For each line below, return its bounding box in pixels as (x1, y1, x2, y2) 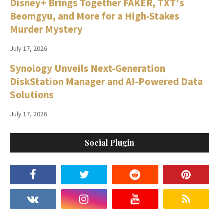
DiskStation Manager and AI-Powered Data (10, 74, 203, 88)
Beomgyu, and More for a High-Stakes (10, 9, 179, 22)
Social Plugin (85, 137, 134, 148)
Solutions (10, 88, 54, 101)
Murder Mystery (10, 22, 83, 36)
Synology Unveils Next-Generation (10, 61, 165, 75)
